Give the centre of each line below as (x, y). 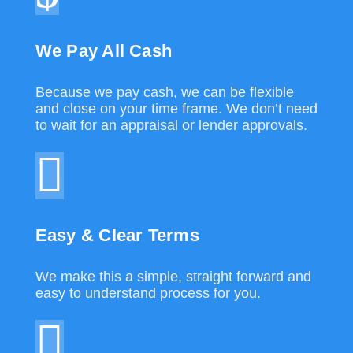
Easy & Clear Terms (117, 235)
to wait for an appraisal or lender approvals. (171, 125)
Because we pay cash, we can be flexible (164, 92)
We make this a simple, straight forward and (173, 276)
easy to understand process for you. (148, 293)
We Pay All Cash (104, 50)
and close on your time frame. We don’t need (176, 108)
